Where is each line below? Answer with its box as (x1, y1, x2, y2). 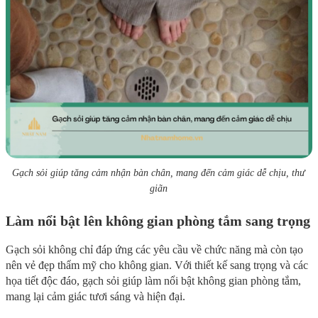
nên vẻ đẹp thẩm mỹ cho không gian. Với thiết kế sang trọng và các (6, 258, 308, 271)
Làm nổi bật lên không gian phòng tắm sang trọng (6, 212, 310, 229)
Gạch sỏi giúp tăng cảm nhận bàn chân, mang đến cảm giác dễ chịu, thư (12, 167, 306, 178)
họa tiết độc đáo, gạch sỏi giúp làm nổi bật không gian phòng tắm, (6, 274, 301, 287)
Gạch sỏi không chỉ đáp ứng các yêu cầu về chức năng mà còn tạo (6, 243, 303, 256)
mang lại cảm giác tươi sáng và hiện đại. (6, 290, 185, 302)
